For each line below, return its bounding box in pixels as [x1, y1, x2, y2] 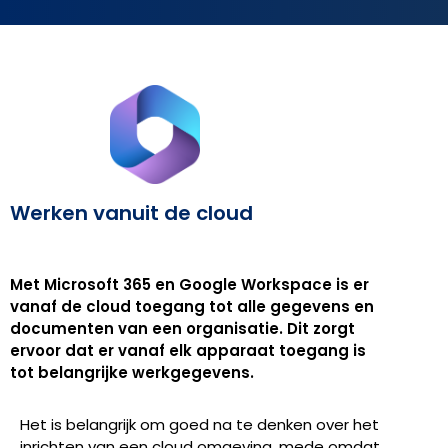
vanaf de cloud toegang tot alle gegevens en [10, 296, 374, 318]
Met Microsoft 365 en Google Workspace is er [10, 274, 369, 296]
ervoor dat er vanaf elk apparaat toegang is [10, 340, 366, 362]
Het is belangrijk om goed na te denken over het [20, 414, 379, 436]
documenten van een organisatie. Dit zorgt [10, 318, 355, 340]
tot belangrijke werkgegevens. [10, 362, 254, 384]
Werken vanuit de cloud [10, 199, 253, 228]
